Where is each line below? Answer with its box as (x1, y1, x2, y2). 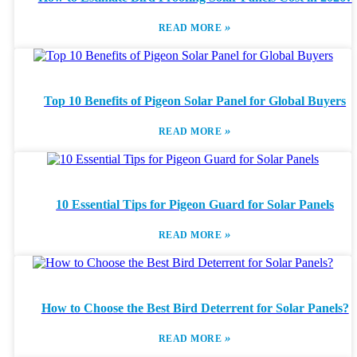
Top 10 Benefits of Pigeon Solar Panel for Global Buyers (44, 94, 347, 108)
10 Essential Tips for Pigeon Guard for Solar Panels (56, 198, 335, 211)
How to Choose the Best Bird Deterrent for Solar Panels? (41, 301, 349, 315)
